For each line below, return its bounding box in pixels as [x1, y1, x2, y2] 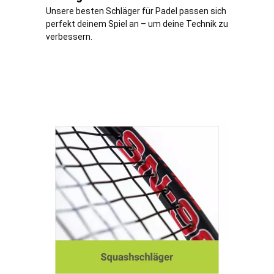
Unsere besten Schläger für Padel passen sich [46, 6, 226, 16]
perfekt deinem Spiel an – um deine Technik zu [46, 18, 228, 29]
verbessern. [46, 31, 92, 42]
